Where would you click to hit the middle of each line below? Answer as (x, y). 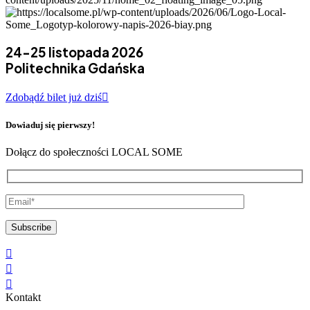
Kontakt (23, 297)
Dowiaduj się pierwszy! (50, 125)
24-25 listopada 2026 (74, 52)
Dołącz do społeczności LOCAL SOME (94, 152)
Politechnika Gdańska (75, 68)
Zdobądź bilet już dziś (54, 97)
